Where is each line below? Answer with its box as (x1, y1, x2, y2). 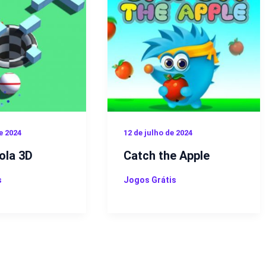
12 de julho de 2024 (123, 128, 192, 138)
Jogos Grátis (123, 175, 176, 185)
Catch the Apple (123, 148, 210, 163)
